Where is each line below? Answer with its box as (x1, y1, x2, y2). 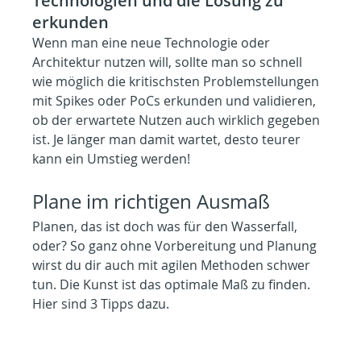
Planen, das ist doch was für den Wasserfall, (32, 217, 301, 235)
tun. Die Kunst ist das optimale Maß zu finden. (32, 275, 314, 293)
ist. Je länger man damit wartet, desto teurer (32, 130, 305, 148)
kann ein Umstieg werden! (32, 149, 191, 168)
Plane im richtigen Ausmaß (32, 187, 271, 214)
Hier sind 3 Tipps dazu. (32, 294, 170, 313)
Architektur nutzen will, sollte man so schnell (32, 52, 306, 71)
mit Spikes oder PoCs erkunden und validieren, (32, 91, 320, 110)
